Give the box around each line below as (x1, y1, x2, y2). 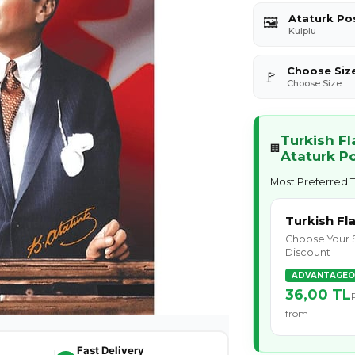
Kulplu (288, 25, 316, 36)
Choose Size (287, 78, 342, 89)
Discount (285, 246, 330, 258)
